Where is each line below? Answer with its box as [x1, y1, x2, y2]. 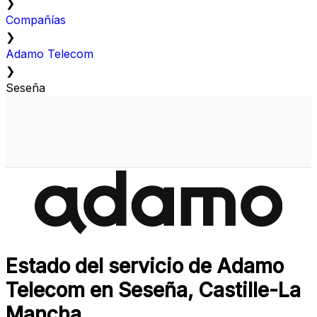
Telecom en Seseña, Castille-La [6, 278, 301, 303]
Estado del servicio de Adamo [6, 254, 284, 279]
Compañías [6, 13, 66, 28]
